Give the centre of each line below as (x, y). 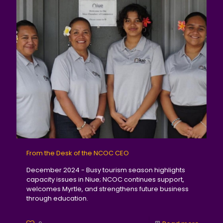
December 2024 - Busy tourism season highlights (106, 170)
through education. (57, 198)
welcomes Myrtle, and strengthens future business (108, 189)
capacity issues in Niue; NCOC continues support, (105, 179)
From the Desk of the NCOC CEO (78, 153)
